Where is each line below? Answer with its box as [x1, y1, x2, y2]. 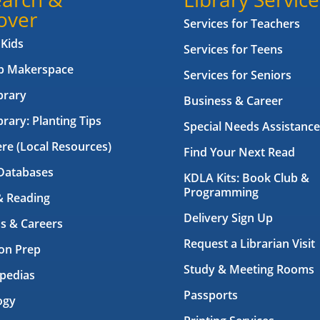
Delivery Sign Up [184, 210, 273, 226]
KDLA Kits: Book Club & [184, 170, 309, 186]
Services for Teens [184, 41, 283, 58]
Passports [184, 287, 238, 304]
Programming [184, 184, 259, 201]
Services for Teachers [184, 16, 300, 32]
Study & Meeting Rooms [184, 261, 314, 278]
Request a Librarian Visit [184, 236, 315, 252]
